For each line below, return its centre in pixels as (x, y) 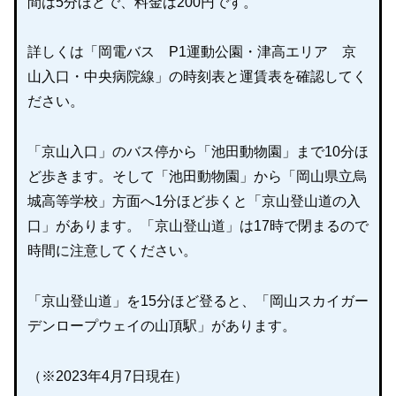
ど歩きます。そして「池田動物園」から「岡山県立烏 (197, 177)
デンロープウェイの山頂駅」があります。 (162, 326)
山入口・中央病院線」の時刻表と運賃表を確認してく (197, 77)
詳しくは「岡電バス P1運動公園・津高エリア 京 (192, 52)
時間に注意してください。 (112, 251)
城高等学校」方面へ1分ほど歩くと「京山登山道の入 (194, 202)
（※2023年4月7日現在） (108, 376)
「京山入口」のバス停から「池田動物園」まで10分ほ (198, 152)
